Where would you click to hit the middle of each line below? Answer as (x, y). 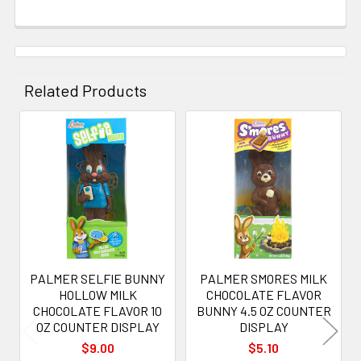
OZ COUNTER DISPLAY (98, 326)
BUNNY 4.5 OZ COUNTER (263, 310)
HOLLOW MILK (98, 294)
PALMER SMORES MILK (263, 278)
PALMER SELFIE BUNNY (98, 278)
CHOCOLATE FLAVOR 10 (98, 310)
